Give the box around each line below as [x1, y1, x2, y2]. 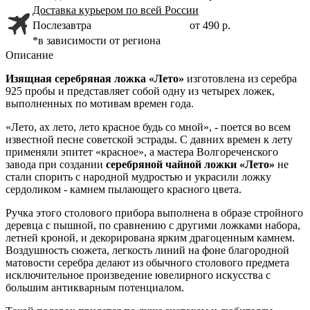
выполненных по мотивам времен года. [6, 97, 194, 109]
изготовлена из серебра [184, 72, 297, 84]
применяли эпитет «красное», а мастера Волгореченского [6, 145, 278, 158]
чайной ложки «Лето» [165, 158, 275, 170]
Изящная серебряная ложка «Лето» [6, 72, 184, 84]
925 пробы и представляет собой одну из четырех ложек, [6, 84, 275, 97]
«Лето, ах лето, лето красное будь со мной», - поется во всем [6, 120, 291, 133]
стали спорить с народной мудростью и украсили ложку [6, 170, 271, 183]
